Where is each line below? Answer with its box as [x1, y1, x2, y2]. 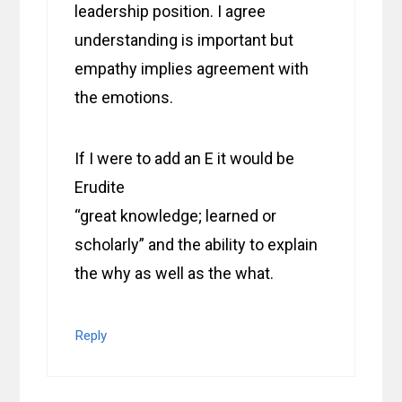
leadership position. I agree [74, 2, 267, 22]
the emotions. [74, 88, 174, 108]
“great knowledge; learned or [74, 206, 277, 226]
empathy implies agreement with [74, 59, 310, 79]
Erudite [74, 178, 126, 197]
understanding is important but [74, 31, 294, 50]
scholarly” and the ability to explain [74, 235, 319, 255]
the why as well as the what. [74, 264, 275, 284]
